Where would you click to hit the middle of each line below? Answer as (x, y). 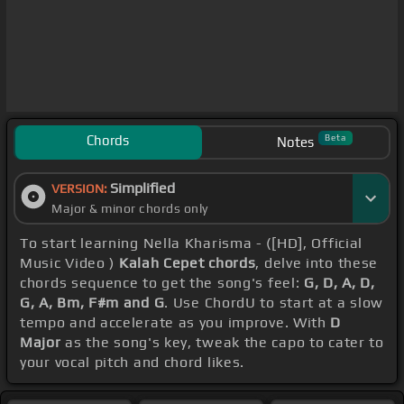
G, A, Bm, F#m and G (92, 303)
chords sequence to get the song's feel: (162, 283)
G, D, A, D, (340, 283)
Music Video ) (69, 263)
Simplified (142, 188)
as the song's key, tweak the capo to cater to (222, 343)
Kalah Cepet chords (187, 263)
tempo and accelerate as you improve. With (175, 323)
